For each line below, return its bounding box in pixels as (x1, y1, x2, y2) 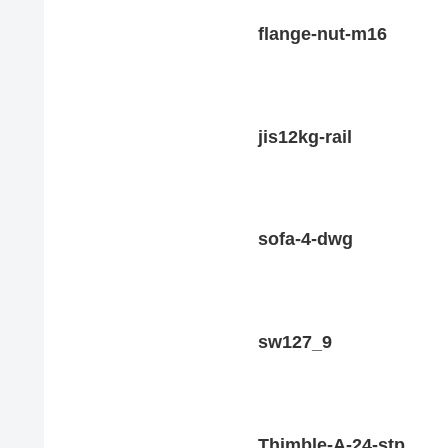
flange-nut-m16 (258, 24, 388, 45)
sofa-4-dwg (258, 229, 354, 250)
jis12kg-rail (258, 126, 353, 147)
